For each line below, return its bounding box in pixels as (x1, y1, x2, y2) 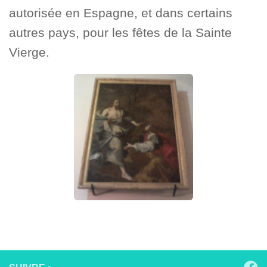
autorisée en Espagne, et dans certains (9, 5, 232, 20)
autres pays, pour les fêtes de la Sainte (9, 25, 232, 39)
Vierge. (9, 45, 49, 59)
